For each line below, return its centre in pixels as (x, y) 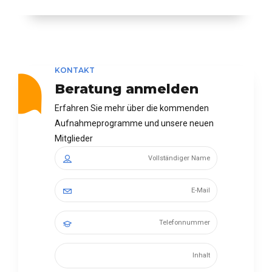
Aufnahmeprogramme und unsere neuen (134, 123)
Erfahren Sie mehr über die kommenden (132, 108)
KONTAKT (75, 70)
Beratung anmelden (127, 88)
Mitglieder (74, 138)
